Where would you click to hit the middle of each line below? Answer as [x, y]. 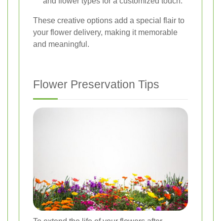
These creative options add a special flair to [109, 21]
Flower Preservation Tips [96, 85]
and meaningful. [61, 44]
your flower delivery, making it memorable [105, 33]
